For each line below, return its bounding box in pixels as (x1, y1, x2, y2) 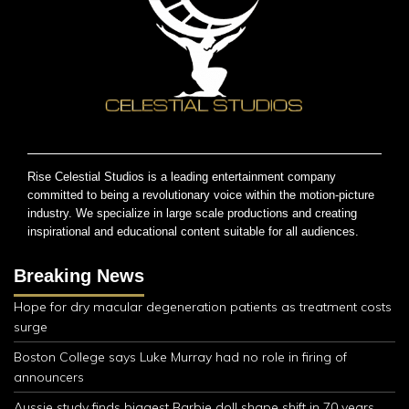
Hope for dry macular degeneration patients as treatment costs (14, 298, 392, 315)
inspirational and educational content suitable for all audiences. (27, 224, 359, 238)
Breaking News (14, 265, 144, 286)
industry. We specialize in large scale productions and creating (27, 205, 357, 220)
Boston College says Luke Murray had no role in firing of (14, 348, 347, 365)
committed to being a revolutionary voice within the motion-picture (27, 187, 374, 202)
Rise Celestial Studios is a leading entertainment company (27, 169, 336, 184)
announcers (14, 368, 84, 385)
